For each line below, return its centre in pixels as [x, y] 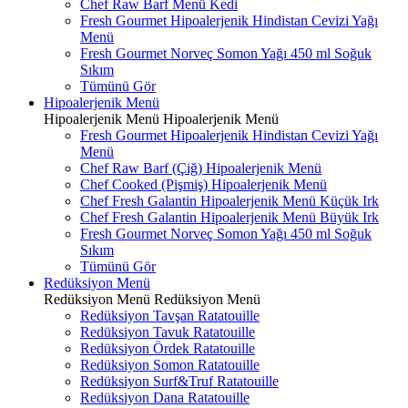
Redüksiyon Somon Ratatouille [170, 365]
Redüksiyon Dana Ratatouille [165, 398]
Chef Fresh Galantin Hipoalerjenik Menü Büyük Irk [229, 217]
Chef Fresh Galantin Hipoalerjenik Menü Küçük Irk [229, 201]
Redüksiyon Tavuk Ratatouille [168, 332]
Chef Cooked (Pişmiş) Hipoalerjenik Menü [204, 184]
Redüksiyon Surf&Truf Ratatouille [179, 381]
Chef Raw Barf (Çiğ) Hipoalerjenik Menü [201, 168]
